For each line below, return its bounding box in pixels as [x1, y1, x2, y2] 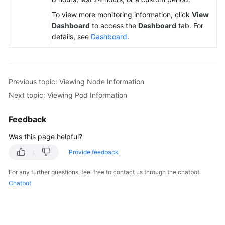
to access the [90, 21, 138, 30]
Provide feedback [69, 148, 119, 156]
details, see [52, 32, 91, 41]
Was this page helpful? [9, 132, 82, 141]
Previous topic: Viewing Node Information [9, 77, 144, 86]
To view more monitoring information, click [52, 10, 192, 19]
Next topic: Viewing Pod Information [9, 90, 127, 99]
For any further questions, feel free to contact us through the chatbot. [9, 168, 201, 176]
